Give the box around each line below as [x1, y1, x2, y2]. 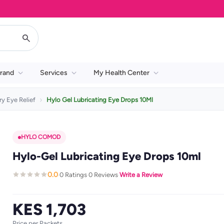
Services [40, 68, 67, 77]
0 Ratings [59, 170, 87, 178]
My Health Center [93, 68, 149, 77]
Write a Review [119, 170, 162, 178]
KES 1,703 [12, 200, 86, 219]
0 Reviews [88, 170, 118, 178]
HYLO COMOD [20, 133, 60, 140]
